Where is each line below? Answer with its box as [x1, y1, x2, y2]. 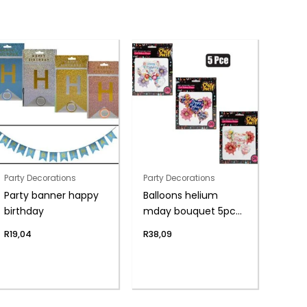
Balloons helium [143, 188, 219, 202]
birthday [4, 204, 45, 218]
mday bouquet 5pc [143, 204, 236, 218]
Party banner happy [4, 188, 99, 202]
